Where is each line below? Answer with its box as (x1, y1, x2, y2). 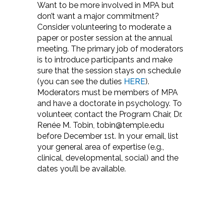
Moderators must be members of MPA (37, 88, 178, 97)
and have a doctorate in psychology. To (37, 99, 182, 108)
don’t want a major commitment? (37, 11, 159, 21)
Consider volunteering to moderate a (37, 22, 171, 32)
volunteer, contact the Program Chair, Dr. (37, 110, 182, 119)
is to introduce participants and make (37, 55, 172, 64)
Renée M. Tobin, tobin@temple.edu (37, 120, 164, 130)
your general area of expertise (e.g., (37, 142, 164, 152)
